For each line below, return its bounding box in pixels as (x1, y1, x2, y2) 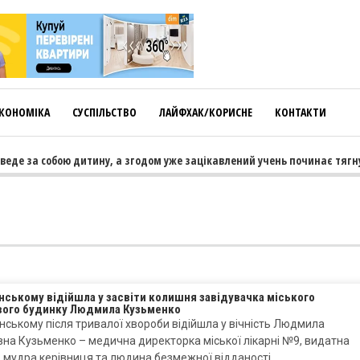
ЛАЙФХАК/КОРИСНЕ (159, 104, 252, 120)
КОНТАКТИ (275, 104, 326, 120)
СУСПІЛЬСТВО (72, 104, 137, 120)
